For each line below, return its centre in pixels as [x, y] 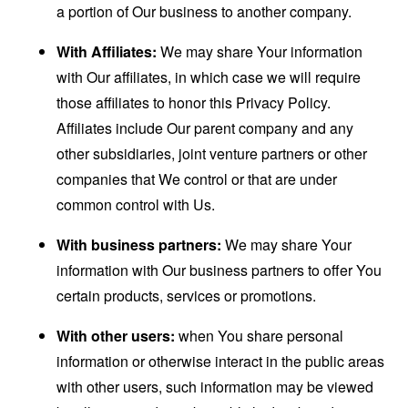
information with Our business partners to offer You [219, 270]
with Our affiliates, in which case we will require [209, 77]
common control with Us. [136, 204]
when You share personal [260, 336]
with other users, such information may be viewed [215, 387]
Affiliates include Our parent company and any [205, 128]
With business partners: [139, 245]
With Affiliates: [107, 51]
